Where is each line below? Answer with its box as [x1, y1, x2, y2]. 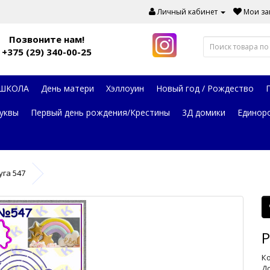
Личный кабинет [157, 7, 218, 17]
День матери [41, 83, 94, 94]
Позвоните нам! [9, 33, 85, 45]
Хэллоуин [106, 83, 144, 94]
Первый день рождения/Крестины [31, 107, 170, 118]
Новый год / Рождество [156, 83, 254, 94]
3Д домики [182, 107, 225, 118]
